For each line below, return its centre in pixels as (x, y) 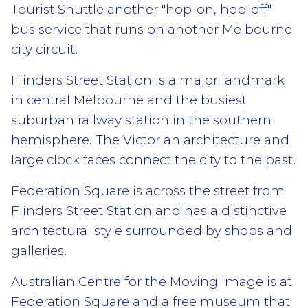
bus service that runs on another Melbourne (152, 29)
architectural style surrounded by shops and (152, 230)
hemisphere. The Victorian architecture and (150, 140)
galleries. (39, 250)
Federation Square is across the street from (148, 190)
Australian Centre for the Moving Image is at (152, 281)
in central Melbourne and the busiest (129, 100)
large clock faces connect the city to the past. (153, 159)
